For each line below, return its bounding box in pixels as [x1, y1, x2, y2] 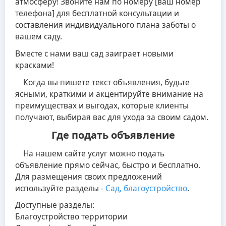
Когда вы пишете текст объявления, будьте [15, 76, 190, 88]
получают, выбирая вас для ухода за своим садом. [15, 111, 208, 123]
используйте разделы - [15, 182, 105, 194]
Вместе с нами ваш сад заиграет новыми [15, 47, 174, 59]
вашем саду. [15, 30, 62, 42]
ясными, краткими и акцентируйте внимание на [15, 88, 203, 99]
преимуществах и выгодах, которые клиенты [15, 99, 189, 111]
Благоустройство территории [15, 211, 128, 222]
